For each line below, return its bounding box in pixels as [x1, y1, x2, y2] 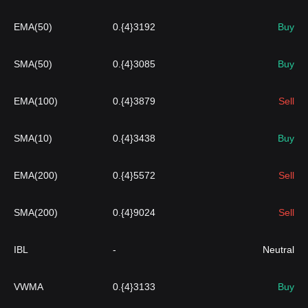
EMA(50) [14, 21, 52, 32]
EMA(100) [14, 96, 58, 107]
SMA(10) [14, 133, 52, 144]
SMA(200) [14, 207, 58, 218]
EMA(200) [14, 170, 58, 181]
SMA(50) [14, 58, 52, 69]
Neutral [263, 244, 294, 255]
